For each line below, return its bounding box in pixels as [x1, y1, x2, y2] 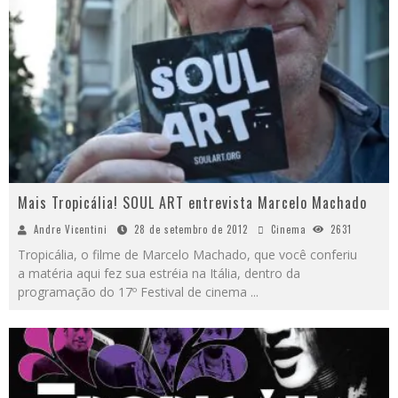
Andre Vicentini [34, 222, 107, 237]
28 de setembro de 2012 [134, 222, 248, 237]
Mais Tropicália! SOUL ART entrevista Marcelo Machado [18, 192, 367, 214]
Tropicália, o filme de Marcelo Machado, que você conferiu [18, 246, 357, 264]
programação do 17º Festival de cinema [18, 283, 251, 301]
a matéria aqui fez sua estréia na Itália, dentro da [18, 265, 300, 283]
